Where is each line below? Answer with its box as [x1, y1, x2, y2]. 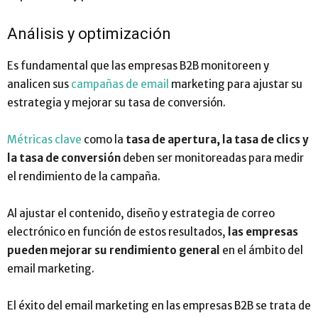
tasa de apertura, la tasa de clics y [126, 132, 309, 146]
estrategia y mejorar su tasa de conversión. [7, 95, 228, 109]
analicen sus [7, 77, 71, 91]
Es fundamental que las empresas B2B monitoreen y [7, 58, 269, 72]
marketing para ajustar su [169, 77, 302, 91]
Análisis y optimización [7, 24, 175, 43]
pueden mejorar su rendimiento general [7, 243, 220, 257]
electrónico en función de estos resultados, [7, 224, 226, 238]
